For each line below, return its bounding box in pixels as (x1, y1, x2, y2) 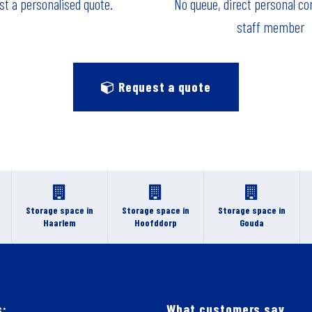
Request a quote (115, 78, 211, 95)
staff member (236, 17, 304, 36)
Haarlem (43, 217, 77, 229)
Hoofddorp (134, 217, 177, 229)
